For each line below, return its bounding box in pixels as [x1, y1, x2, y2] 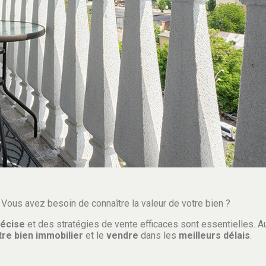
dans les [138, 230, 179, 241]
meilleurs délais [179, 230, 250, 241]
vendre [106, 230, 138, 241]
